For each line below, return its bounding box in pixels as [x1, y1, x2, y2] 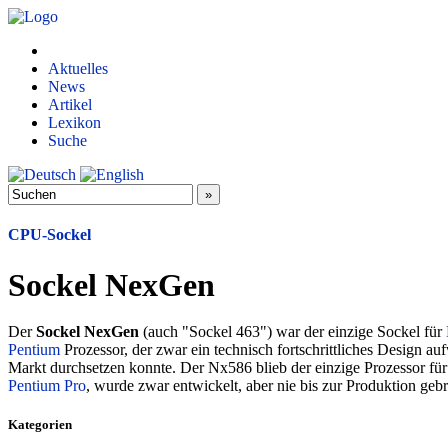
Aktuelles [48, 60, 108, 77]
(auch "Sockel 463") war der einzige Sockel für [139, 322, 446, 340]
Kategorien [8, 416, 72, 432]
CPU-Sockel [8, 226, 91, 244]
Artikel [48, 96, 92, 113]
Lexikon [48, 114, 101, 131]
